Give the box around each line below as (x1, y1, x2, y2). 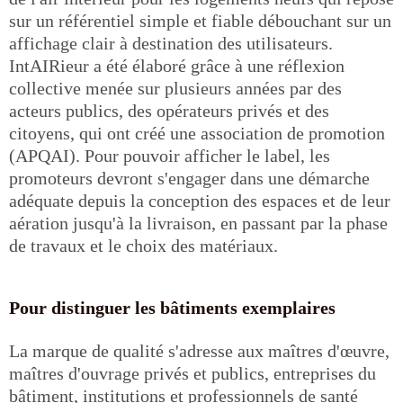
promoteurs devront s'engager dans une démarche (9, 168, 370, 188)
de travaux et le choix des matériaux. (9, 236, 278, 255)
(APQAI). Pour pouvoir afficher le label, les (9, 146, 330, 166)
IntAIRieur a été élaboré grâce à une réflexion (9, 56, 345, 76)
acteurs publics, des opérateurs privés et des (9, 101, 329, 121)
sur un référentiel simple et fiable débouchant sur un (9, 11, 391, 31)
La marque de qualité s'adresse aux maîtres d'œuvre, (9, 341, 390, 361)
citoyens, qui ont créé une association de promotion (9, 123, 385, 143)
